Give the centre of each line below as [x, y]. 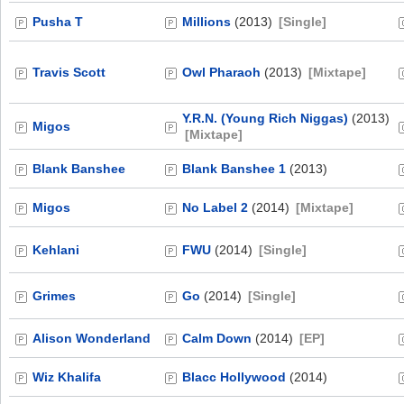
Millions [207, 22]
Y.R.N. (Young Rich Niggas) [265, 118]
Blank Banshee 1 [234, 169]
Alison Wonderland [92, 338]
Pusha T [58, 22]
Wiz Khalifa [67, 377]
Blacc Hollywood [234, 377]
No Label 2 [215, 207]
